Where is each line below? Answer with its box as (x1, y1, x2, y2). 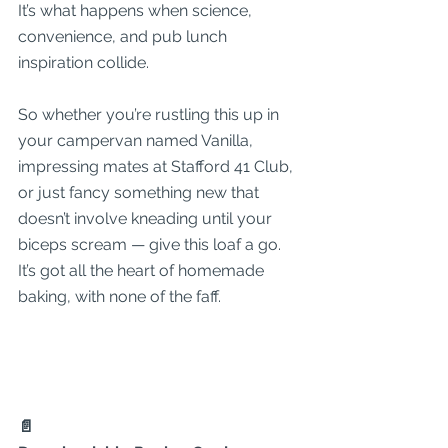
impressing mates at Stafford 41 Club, (18, 157, 297, 176)
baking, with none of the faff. (18, 287, 221, 306)
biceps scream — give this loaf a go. (18, 235, 285, 254)
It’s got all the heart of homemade (18, 261, 268, 280)
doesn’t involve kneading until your (18, 209, 276, 228)
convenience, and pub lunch (18, 27, 231, 46)
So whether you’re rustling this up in (18, 105, 283, 124)
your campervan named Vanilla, (18, 131, 257, 150)
